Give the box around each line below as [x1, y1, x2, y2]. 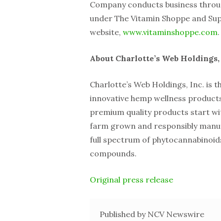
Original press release [90, 174, 173, 184]
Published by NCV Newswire [100, 209, 204, 219]
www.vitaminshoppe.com [123, 27, 218, 37]
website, [90, 27, 123, 37]
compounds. [90, 148, 137, 158]
